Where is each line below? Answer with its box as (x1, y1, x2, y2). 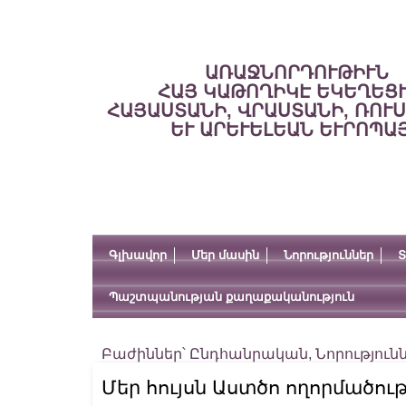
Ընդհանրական (189, 346, 308, 362)
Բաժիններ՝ (101, 346, 189, 362)
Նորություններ (284, 248, 373, 262)
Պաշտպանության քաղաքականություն (109, 290, 354, 304)
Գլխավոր (109, 248, 167, 262)
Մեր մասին (191, 248, 259, 262)
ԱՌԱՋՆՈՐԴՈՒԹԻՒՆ (204, 63, 389, 82)
